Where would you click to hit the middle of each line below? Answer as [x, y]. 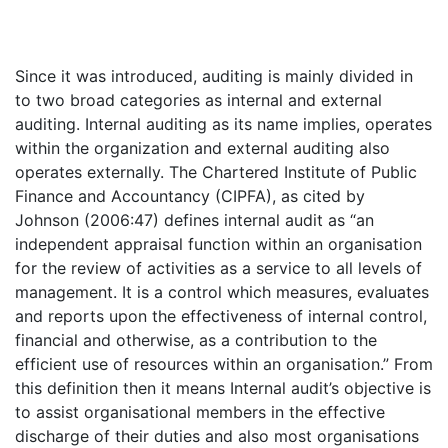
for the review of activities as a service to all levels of [218, 268]
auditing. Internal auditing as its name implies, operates [223, 124]
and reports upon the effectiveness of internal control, [221, 316]
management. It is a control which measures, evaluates [222, 292]
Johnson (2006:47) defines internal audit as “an [194, 220]
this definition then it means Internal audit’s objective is [223, 388]
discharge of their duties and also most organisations [217, 436]
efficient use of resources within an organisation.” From [224, 364]
